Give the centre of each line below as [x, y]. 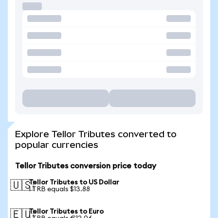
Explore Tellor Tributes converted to [96, 134]
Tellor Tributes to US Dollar [74, 182]
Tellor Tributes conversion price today [86, 166]
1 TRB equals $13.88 [59, 189]
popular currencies [57, 145]
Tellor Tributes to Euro [66, 212]
